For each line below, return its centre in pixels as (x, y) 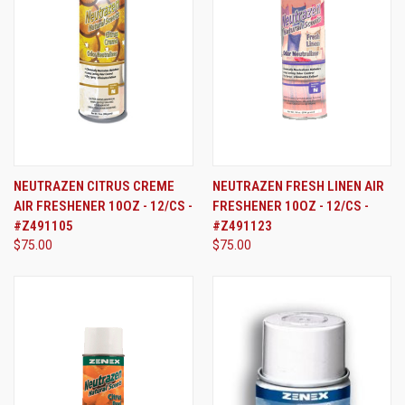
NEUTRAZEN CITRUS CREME (94, 187)
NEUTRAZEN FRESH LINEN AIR (298, 187)
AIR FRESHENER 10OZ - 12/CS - (103, 207)
